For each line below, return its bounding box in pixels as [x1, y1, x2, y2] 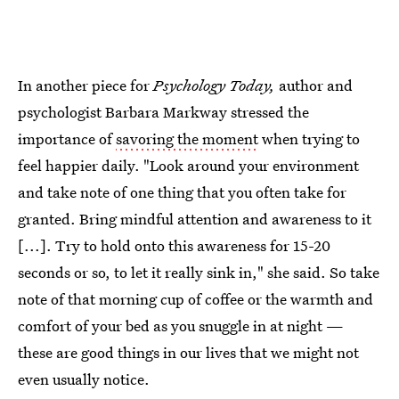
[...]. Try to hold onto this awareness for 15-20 [18, 234, 330, 256]
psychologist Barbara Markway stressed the [18, 101, 309, 122]
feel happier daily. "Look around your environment [18, 154, 359, 175]
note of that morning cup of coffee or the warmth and [18, 288, 373, 309]
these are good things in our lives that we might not [18, 341, 359, 362]
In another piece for [18, 74, 153, 95]
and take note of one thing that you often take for [18, 181, 346, 202]
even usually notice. [18, 368, 150, 389]
